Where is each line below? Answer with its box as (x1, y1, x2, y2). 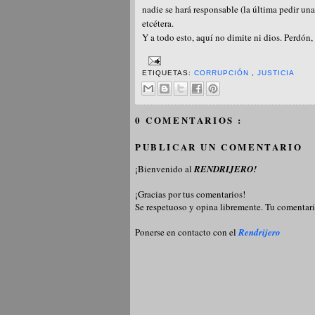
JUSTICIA (257, 68, 295, 77)
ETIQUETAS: (142, 68, 195, 77)
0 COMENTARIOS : (135, 113, 243, 127)
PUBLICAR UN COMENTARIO (135, 139, 303, 153)
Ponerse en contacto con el (135, 225, 238, 238)
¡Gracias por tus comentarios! (135, 187, 245, 200)
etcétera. (142, 16, 174, 30)
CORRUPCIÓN (194, 68, 252, 77)
